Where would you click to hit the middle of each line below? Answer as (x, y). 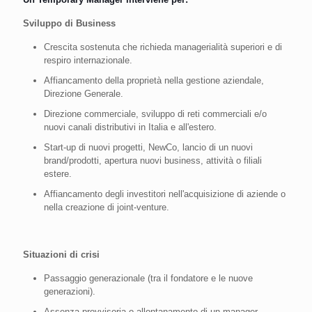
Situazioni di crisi (61, 254)
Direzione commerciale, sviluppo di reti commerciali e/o (155, 114)
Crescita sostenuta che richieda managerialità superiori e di (163, 47)
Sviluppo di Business (69, 23)
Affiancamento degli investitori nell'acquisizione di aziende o (165, 194)
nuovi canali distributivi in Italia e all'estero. (130, 127)
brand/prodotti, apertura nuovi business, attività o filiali (153, 160)
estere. (58, 173)
